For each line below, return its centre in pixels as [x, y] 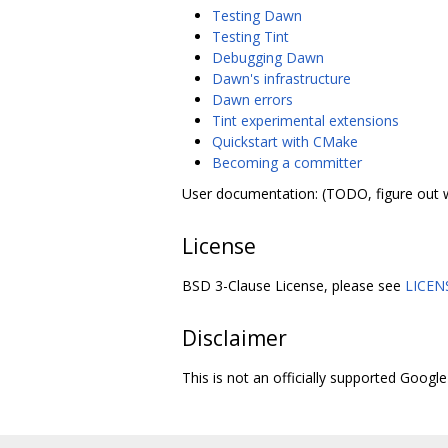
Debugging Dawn [268, 57]
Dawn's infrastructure [281, 78]
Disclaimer [234, 337]
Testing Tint [250, 36]
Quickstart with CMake [285, 141]
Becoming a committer [287, 162]
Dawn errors [252, 99]
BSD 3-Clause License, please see [293, 285]
